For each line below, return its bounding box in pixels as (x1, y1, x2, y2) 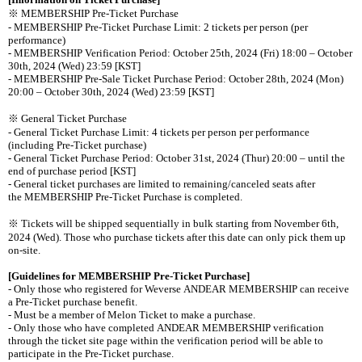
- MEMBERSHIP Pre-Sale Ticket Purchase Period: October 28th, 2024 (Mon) (8, 72, 343, 85)
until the (305, 151, 345, 164)
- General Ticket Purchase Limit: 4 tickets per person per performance (8, 125, 309, 138)
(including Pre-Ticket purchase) (8, 138, 146, 151)
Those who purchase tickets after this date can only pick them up (64, 230, 346, 243)
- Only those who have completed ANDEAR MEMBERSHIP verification (8, 321, 324, 334)
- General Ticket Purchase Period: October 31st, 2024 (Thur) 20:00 (8, 151, 300, 164)
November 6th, (274, 217, 339, 229)
